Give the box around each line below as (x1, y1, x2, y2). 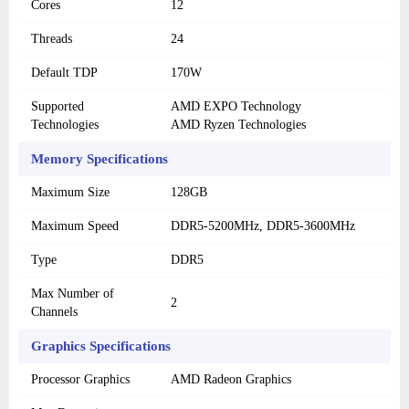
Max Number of (31, 287, 114, 301)
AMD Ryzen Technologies (171, 118, 306, 132)
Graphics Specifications (31, 339, 171, 354)
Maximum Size (31, 185, 110, 200)
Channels (31, 305, 78, 320)
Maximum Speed (31, 219, 119, 234)
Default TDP (31, 66, 98, 80)
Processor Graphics (31, 372, 130, 387)
